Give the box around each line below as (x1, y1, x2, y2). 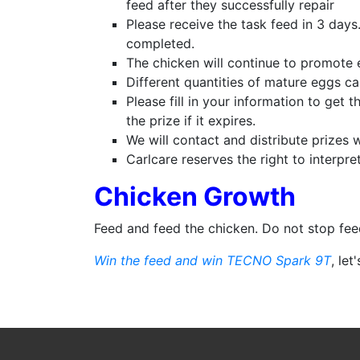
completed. (126, 35, 194, 51)
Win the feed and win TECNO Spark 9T (94, 252, 331, 268)
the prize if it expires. (126, 112, 256, 129)
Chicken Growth (94, 180, 296, 212)
